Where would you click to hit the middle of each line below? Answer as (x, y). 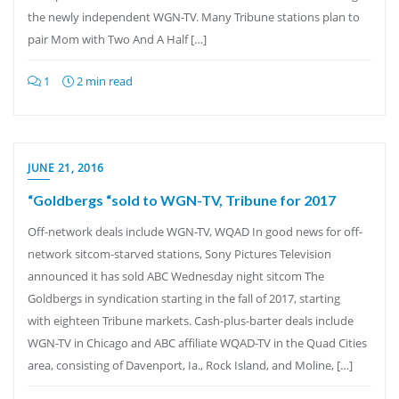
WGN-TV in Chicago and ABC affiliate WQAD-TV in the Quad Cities (197, 343)
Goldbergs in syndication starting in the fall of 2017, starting (184, 298)
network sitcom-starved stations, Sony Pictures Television (179, 254)
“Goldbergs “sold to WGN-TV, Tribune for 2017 (182, 200)
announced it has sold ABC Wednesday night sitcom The (176, 276)
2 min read (103, 81)
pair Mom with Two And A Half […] (117, 39)
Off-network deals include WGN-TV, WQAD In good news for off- (195, 232)
